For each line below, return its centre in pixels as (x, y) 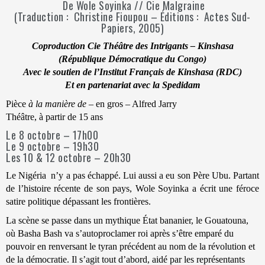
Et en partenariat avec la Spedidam (132, 85)
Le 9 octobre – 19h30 (52, 146)
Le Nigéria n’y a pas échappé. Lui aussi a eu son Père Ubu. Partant (132, 175)
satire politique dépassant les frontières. (78, 201)
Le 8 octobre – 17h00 (52, 135)
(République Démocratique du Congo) (132, 59)
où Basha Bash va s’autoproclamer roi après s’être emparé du (120, 233)
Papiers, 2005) (132, 28)
